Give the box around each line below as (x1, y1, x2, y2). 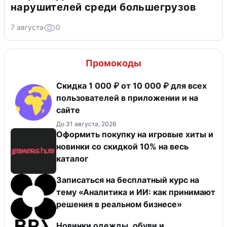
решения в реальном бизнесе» (56, 199, 182, 210)
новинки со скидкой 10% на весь (56, 141, 188, 152)
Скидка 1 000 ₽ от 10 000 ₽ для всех (56, 81, 207, 91)
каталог (56, 154, 88, 164)
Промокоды (86, 58, 141, 69)
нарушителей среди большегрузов (11, 1, 196, 14)
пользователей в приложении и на (56, 93, 198, 103)
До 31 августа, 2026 (56, 120, 116, 128)
